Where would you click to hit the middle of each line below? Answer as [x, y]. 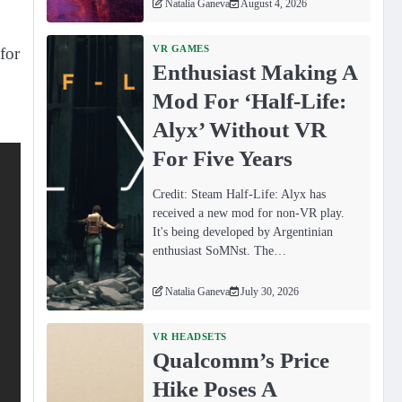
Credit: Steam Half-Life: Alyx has [240, 194]
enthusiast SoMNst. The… [220, 251]
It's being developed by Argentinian [243, 232]
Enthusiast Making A [255, 72]
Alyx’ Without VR [240, 130]
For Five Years [223, 158]
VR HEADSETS [190, 336]
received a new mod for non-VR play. [249, 213]
